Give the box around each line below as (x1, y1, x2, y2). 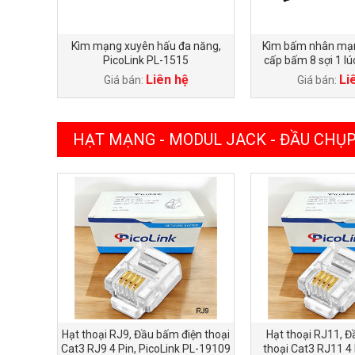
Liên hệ (145, 72, 189, 87)
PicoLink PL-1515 (103, 54, 189, 67)
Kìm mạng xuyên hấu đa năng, (71, 40, 221, 52)
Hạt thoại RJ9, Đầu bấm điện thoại (62, 328, 230, 341)
